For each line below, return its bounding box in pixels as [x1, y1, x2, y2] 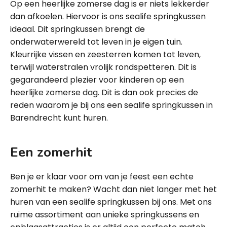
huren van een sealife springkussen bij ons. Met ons [10, 196, 212, 208]
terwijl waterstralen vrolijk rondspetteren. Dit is [10, 61, 197, 73]
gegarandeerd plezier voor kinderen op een [10, 74, 184, 86]
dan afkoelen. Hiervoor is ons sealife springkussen [10, 11, 206, 22]
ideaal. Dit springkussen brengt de [10, 23, 145, 35]
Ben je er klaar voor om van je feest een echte [10, 171, 194, 182]
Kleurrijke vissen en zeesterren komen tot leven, [10, 49, 201, 60]
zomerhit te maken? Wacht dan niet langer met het [10, 183, 217, 195]
